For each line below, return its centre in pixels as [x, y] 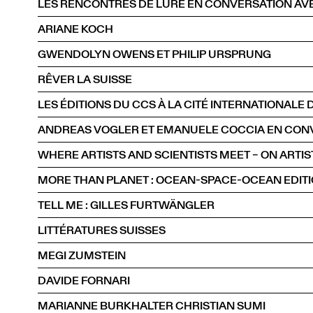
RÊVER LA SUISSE [85, 79]
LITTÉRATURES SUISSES [102, 230]
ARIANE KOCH [75, 29]
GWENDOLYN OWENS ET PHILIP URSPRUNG [154, 54]
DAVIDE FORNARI [84, 280]
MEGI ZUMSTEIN [82, 255]
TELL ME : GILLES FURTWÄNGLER [126, 205]
